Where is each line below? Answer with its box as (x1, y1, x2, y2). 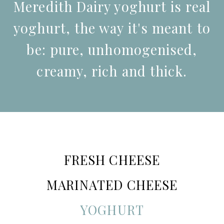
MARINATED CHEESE (46, 176, 177, 193)
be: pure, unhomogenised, (26, 40, 197, 58)
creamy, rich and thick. (36, 62, 187, 80)
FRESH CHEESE (64, 151, 160, 168)
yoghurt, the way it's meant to (13, 19, 210, 37)
